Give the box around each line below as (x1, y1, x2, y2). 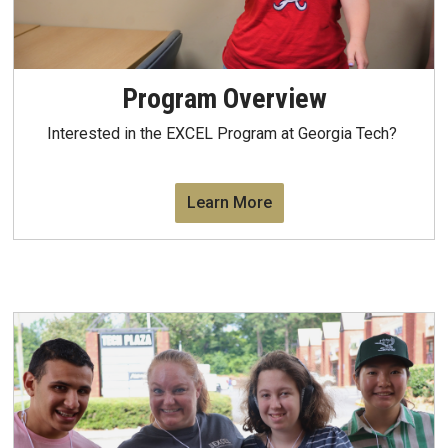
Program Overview (121, 81, 327, 115)
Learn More (186, 192, 272, 212)
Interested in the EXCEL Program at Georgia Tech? (47, 123, 401, 143)
